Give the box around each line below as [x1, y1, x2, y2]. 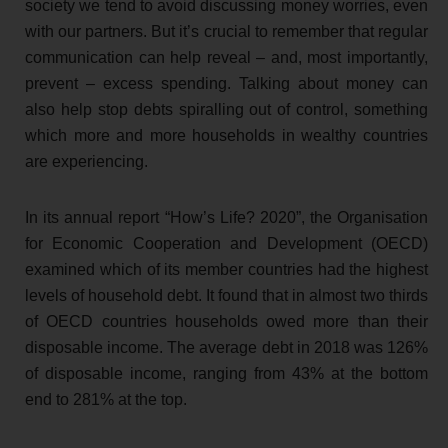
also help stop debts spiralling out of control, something [25, 100, 428, 118]
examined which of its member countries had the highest [25, 260, 428, 278]
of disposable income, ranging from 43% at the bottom [25, 364, 428, 382]
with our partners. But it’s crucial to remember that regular [25, 22, 428, 40]
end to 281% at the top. [25, 390, 187, 408]
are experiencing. [25, 152, 148, 170]
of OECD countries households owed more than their [25, 312, 428, 330]
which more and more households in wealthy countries [25, 126, 428, 144]
